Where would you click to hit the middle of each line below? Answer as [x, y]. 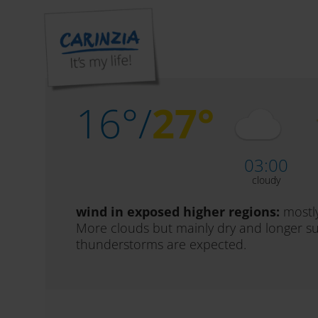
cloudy [266, 180]
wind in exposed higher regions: [178, 212]
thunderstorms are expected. [161, 244]
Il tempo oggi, [151, 57]
